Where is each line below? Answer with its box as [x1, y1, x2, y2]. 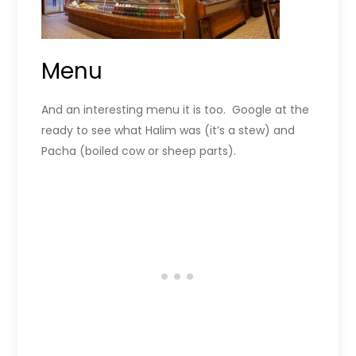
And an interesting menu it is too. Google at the [41, 102, 310, 118]
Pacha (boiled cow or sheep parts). [41, 143, 237, 160]
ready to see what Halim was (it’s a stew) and [41, 122, 296, 139]
